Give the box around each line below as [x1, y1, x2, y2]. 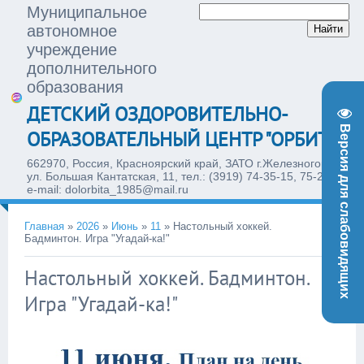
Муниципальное [27, 3, 147, 21]
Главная [24, 220, 64, 232]
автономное [27, 22, 117, 40]
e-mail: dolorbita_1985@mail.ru [27, 183, 188, 196]
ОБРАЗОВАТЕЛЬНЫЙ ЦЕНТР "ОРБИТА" [27, 127, 343, 152]
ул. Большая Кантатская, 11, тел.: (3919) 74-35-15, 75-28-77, [27, 170, 350, 183]
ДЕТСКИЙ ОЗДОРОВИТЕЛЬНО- [27, 102, 288, 127]
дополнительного [27, 59, 157, 77]
